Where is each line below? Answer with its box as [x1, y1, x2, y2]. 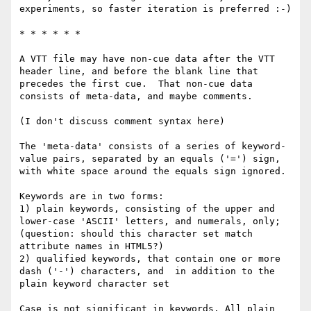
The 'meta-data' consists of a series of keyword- [19, 141, 286, 152]
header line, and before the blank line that [19, 66, 258, 77]
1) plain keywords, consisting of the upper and [19, 203, 275, 215]
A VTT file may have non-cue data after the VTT [19, 53, 275, 65]
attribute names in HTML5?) [19, 241, 164, 252]
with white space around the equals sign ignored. [19, 166, 286, 177]
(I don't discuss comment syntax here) [19, 116, 225, 127]
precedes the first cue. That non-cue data [19, 78, 253, 90]
